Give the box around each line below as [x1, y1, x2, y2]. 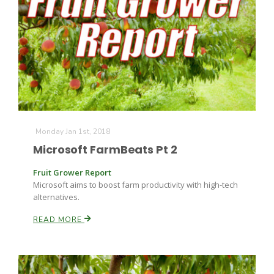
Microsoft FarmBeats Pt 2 [33, 142, 177, 157]
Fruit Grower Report [33, 167, 111, 178]
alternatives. [33, 191, 80, 202]
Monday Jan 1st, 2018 [35, 127, 110, 136]
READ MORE [33, 215, 84, 224]
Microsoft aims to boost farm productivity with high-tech [33, 179, 238, 190]
